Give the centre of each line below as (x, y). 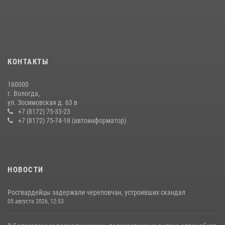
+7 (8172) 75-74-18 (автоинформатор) (72, 121)
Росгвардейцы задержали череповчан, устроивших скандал (96, 192)
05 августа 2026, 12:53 (36, 201)
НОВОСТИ (26, 170)
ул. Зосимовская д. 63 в (42, 102)
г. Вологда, (24, 93)
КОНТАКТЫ (28, 62)
